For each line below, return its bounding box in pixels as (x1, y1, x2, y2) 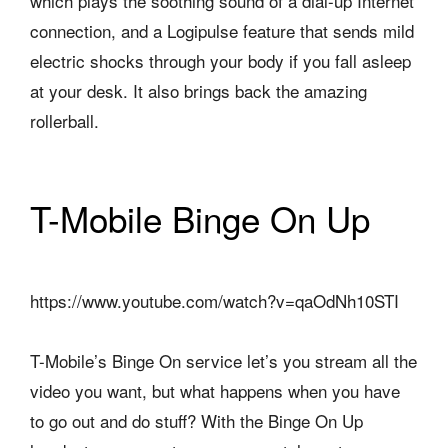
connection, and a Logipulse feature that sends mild (30, 18, 414, 44)
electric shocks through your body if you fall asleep (30, 48, 411, 74)
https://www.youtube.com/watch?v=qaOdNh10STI (30, 288, 399, 314)
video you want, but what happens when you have (30, 378, 400, 404)
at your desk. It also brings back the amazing (30, 78, 367, 104)
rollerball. (30, 108, 99, 134)
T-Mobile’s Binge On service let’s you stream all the (30, 348, 417, 374)
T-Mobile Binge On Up (30, 193, 370, 244)
